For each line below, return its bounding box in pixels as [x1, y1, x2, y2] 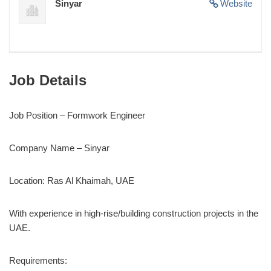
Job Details [9, 71, 87, 88]
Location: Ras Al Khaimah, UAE [9, 175, 134, 186]
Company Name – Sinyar [9, 142, 109, 153]
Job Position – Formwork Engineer [9, 109, 145, 120]
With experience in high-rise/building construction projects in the [9, 207, 258, 218]
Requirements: [9, 255, 67, 266]
